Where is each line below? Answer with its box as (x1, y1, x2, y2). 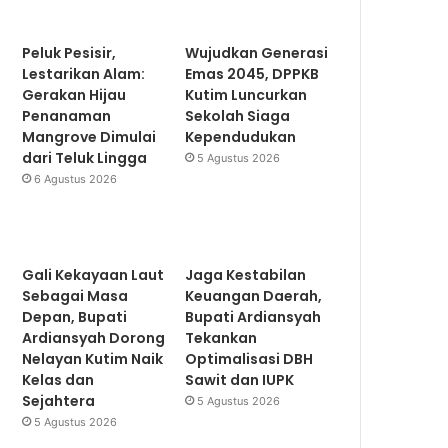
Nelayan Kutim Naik (22, 349, 164, 369)
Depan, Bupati (22, 307, 128, 327)
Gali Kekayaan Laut (22, 265, 165, 285)
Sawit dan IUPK (185, 370, 295, 390)
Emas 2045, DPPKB (185, 64, 320, 84)
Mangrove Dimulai (22, 127, 157, 147)
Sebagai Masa (22, 286, 129, 306)
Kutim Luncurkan (185, 85, 308, 105)
